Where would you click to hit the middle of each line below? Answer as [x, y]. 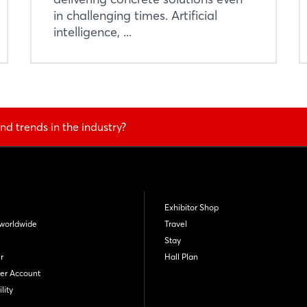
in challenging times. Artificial [135, 15]
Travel [175, 224]
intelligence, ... [92, 32]
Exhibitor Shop [191, 207]
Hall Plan [181, 257]
